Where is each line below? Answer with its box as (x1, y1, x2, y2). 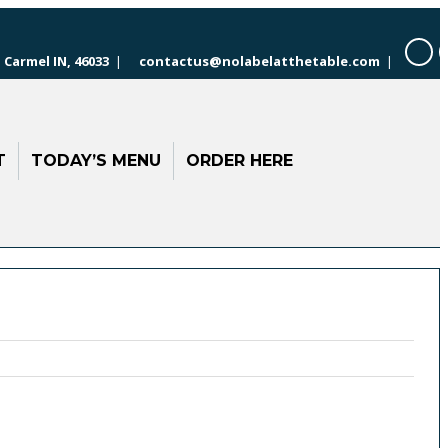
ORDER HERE (186, 151, 293, 170)
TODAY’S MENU (31, 151, 161, 170)
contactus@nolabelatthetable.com (139, 52, 380, 70)
